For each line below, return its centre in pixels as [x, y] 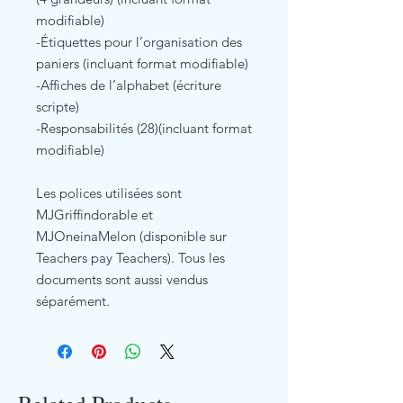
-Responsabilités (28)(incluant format [144, 128]
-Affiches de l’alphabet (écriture [129, 85]
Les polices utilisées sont [109, 193]
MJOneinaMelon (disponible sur [131, 236]
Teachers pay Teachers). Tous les [130, 257]
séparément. [73, 300]
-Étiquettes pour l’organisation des [139, 41]
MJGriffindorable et [94, 214]
